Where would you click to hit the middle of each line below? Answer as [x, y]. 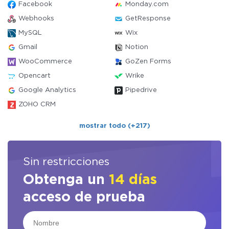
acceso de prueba [84, 197]
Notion [137, 47]
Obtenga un [66, 180]
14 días [133, 180]
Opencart [35, 76]
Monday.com [147, 4]
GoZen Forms [148, 62]
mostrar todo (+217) [114, 126]
